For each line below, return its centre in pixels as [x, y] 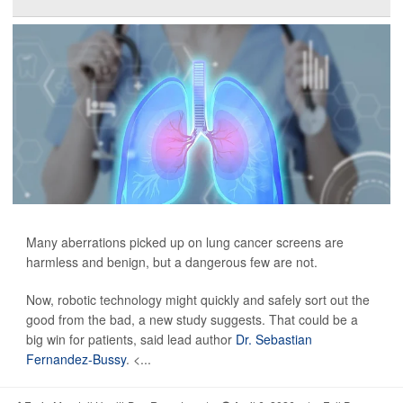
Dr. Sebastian [274, 339]
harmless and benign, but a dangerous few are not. [172, 261]
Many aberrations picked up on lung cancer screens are [185, 242]
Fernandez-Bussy [76, 358]
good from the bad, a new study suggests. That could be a [192, 319]
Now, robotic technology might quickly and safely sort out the [198, 299]
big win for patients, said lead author [131, 339]
